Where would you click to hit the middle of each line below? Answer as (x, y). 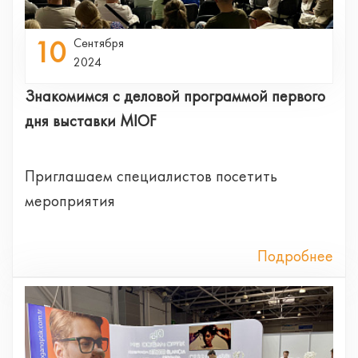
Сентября (99, 42)
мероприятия (70, 200)
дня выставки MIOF (91, 120)
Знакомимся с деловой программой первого (175, 95)
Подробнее (295, 255)
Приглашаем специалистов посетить (151, 175)
